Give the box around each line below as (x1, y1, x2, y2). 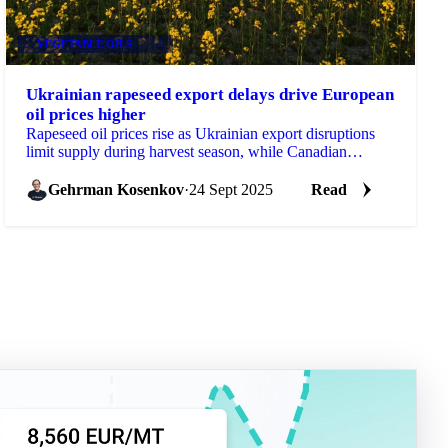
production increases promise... (26, 160, 222, 178)
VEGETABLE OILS (36, 37, 132, 50)
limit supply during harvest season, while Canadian (26, 142, 348, 160)
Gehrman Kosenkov (48, 180, 185, 198)
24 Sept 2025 (189, 180, 274, 198)
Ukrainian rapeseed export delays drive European (26, 84, 395, 104)
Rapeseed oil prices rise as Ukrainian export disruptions (26, 124, 376, 142)
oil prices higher (26, 104, 147, 124)
